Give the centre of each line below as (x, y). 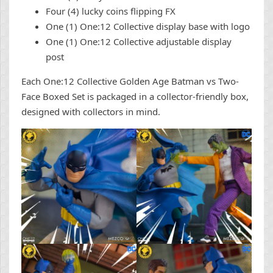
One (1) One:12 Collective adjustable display (139, 42)
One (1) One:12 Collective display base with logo (148, 27)
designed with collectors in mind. (91, 112)
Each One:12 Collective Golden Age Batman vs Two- (130, 81)
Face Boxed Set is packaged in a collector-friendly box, (135, 97)
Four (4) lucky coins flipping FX (111, 11)
